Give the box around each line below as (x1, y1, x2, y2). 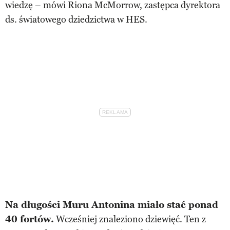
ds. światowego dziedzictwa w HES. (5, 13, 147, 25)
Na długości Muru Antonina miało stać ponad (5, 199, 218, 210)
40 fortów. (5, 213, 54, 225)
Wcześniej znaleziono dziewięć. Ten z (54, 213, 206, 225)
